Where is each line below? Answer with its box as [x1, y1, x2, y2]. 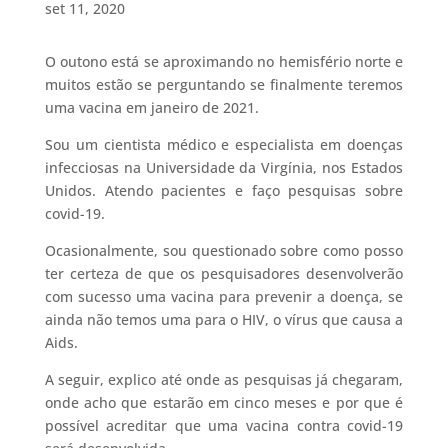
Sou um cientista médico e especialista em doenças [44, 135, 404, 155]
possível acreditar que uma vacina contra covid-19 [44, 416, 404, 436]
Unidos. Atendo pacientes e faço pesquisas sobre [44, 181, 404, 201]
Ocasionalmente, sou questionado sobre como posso [44, 241, 404, 261]
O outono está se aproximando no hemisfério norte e [44, 52, 404, 72]
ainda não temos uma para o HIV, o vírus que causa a [44, 310, 404, 330]
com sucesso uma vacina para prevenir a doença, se [44, 287, 404, 307]
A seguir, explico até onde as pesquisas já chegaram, [44, 370, 404, 390]
